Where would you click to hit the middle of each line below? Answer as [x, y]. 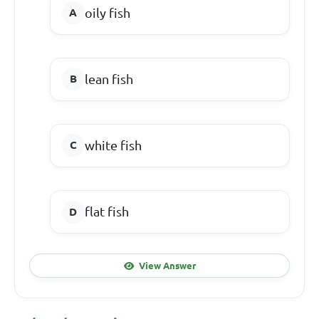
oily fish [107, 12]
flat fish [106, 212]
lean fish [109, 79]
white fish [113, 145]
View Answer [167, 265]
